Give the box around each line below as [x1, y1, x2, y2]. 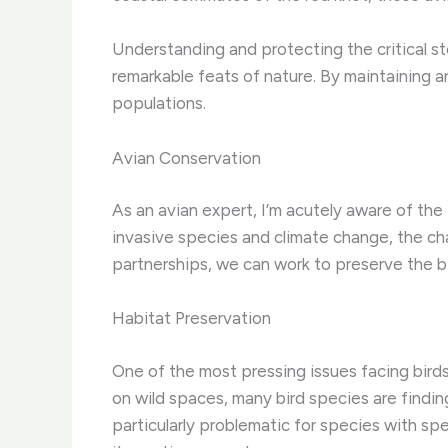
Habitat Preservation [112, 308, 271, 329]
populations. [112, 93, 206, 114]
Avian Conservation [112, 147, 261, 168]
